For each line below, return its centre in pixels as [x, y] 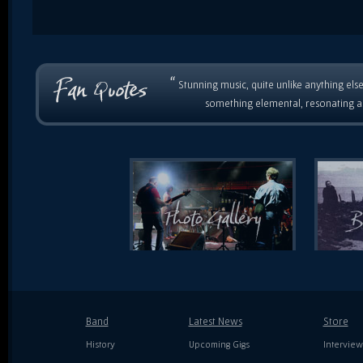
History [100, 344]
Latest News [215, 321]
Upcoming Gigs [219, 344]
